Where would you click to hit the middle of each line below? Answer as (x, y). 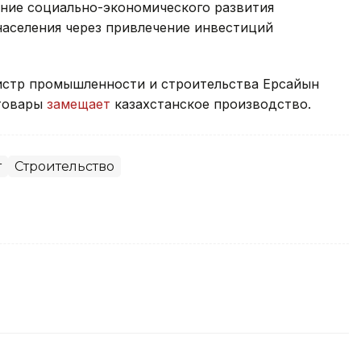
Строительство (64, 167)
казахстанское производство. (213, 104)
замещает (81, 104)
